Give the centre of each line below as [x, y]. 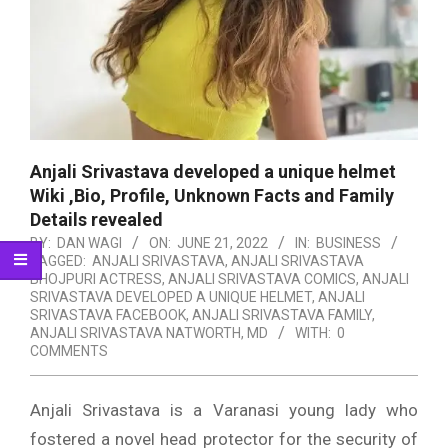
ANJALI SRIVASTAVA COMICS [262, 279]
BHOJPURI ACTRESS [96, 279]
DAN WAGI [89, 243]
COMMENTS [69, 351]
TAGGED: [58, 261]
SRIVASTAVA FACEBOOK [108, 315]
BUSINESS [348, 243]
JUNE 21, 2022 [222, 243]
